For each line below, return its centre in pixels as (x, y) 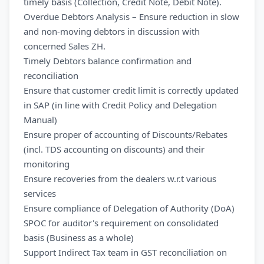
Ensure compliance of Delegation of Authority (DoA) (129, 208)
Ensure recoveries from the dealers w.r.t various (120, 179)
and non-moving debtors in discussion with (112, 31)
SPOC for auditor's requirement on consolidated (121, 223)
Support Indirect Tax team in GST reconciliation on (125, 252)
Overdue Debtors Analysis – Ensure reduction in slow (131, 16)
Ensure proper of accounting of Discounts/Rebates (126, 134)
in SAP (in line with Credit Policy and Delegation (120, 105)
